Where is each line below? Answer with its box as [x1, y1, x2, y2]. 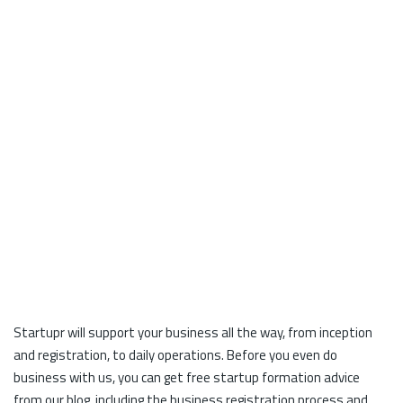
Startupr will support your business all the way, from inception [13, 322, 372, 343]
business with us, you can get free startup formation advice [13, 367, 360, 388]
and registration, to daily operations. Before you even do [13, 345, 337, 365]
